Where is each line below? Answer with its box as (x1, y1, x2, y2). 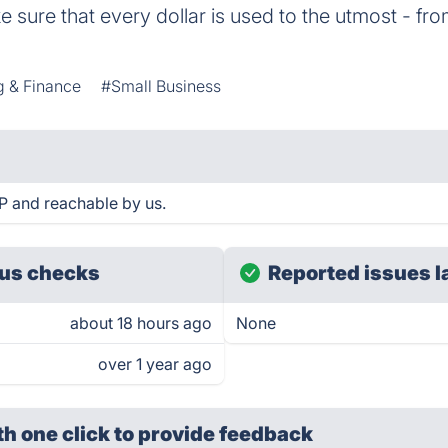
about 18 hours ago (70, 313, 212, 333)
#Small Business (101, 76, 222, 96)
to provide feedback (114, 422, 314, 446)
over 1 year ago (98, 354, 212, 374)
